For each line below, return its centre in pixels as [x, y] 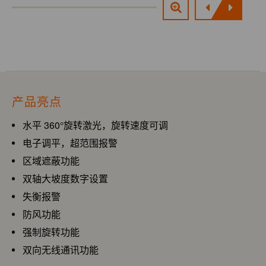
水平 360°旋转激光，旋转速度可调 [95, 125]
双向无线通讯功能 [61, 250]
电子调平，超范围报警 [70, 143]
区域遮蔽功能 [51, 161]
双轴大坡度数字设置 [65, 178]
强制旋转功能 [51, 232]
